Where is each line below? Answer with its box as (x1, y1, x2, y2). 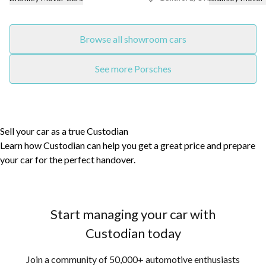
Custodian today (85, 225, 181, 241)
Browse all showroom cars (80, 33, 186, 45)
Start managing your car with (50, 206, 216, 222)
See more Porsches (94, 63, 172, 74)
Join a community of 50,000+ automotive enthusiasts (26, 254, 240, 265)
